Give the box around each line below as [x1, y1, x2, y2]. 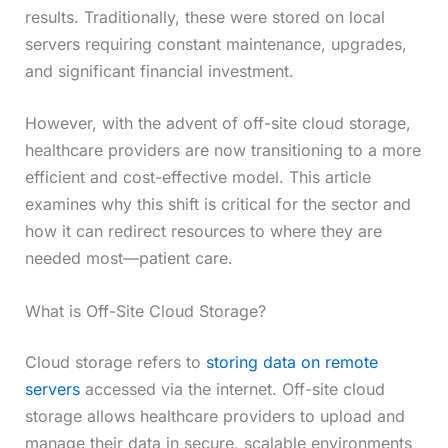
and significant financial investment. [24, 60, 294, 81]
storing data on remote [205, 351, 378, 372]
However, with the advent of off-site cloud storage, [24, 113, 411, 134]
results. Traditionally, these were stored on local [24, 6, 385, 27]
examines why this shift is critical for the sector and [24, 194, 411, 215]
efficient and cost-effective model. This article [24, 167, 371, 188]
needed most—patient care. [24, 248, 233, 269]
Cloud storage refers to [24, 351, 206, 372]
